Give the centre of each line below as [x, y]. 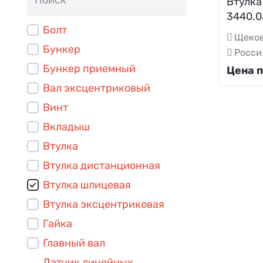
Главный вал [74, 243]
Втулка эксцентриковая [104, 204]
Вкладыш [66, 127]
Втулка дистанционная [102, 165]
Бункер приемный [89, 68]
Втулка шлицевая [87, 185]
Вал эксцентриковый [97, 88]
